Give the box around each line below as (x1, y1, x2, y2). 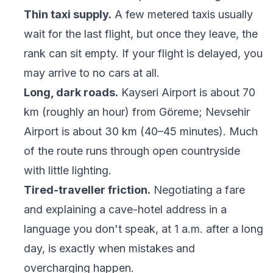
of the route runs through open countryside (23, 144, 240, 157)
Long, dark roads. (23, 86, 118, 99)
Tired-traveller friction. (23, 183, 151, 196)
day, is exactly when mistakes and (23, 242, 195, 255)
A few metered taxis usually (111, 8, 253, 21)
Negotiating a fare (150, 183, 245, 196)
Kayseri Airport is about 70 (118, 86, 255, 99)
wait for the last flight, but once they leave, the (23, 27, 258, 40)
